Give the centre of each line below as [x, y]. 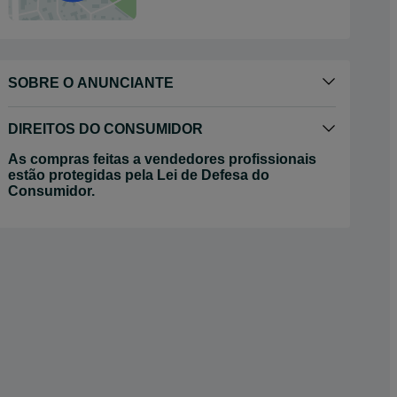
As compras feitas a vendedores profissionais [162, 159]
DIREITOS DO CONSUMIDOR [105, 129]
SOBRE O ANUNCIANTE [91, 83]
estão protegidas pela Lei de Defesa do [139, 175]
